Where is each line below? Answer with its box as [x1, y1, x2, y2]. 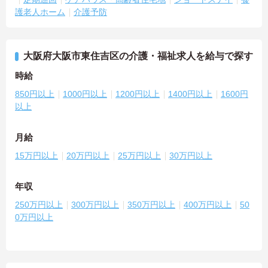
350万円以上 [127, 200, 175, 210]
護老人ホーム [15, 7, 65, 17]
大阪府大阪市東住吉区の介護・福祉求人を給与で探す [23, 51, 253, 62]
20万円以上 [66, 151, 109, 161]
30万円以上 [169, 151, 212, 161]
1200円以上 [115, 89, 160, 99]
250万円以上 [15, 200, 63, 210]
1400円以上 [168, 89, 212, 99]
